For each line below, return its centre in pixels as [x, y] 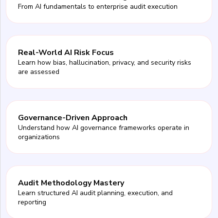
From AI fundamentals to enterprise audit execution [98, 6]
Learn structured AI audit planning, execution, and [95, 193]
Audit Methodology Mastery [71, 183]
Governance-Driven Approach [73, 118]
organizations [39, 137]
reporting [32, 202]
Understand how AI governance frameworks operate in [104, 127]
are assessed [39, 72]
